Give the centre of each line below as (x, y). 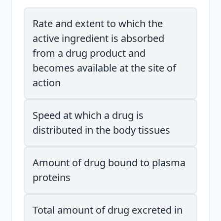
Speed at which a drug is (88, 115)
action (47, 83)
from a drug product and (89, 53)
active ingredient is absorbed (98, 38)
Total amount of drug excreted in (108, 210)
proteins (52, 177)
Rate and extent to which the (98, 23)
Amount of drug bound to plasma (109, 163)
